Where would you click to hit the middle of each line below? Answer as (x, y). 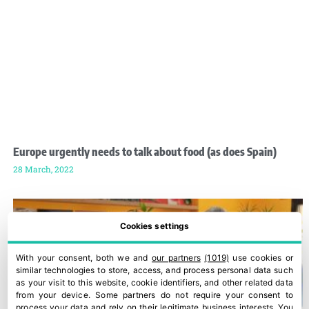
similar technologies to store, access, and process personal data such (154, 270)
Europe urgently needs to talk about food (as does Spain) (145, 151)
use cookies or (261, 258)
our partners (176, 258)
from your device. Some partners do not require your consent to (154, 295)
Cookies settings (154, 226)
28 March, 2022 (43, 169)
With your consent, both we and (84, 258)
